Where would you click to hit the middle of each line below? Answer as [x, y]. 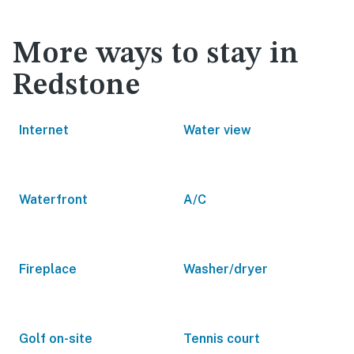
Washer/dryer [226, 269]
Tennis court [222, 339]
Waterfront [53, 200]
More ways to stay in [156, 55]
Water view [217, 130]
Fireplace [48, 269]
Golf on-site [56, 339]
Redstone [77, 86]
